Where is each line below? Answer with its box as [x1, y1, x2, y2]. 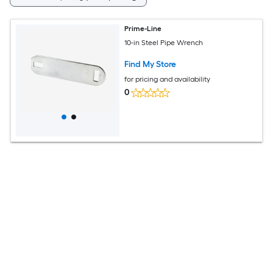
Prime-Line [124, 24, 162, 33]
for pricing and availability [124, 74, 211, 83]
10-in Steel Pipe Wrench [124, 38, 204, 47]
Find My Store [124, 58, 177, 69]
